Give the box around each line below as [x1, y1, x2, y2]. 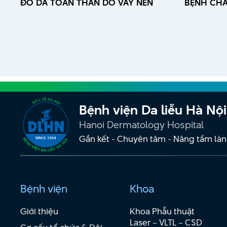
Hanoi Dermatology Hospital [79, 118, 204, 132]
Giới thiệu [20, 205, 58, 217]
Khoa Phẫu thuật [129, 205, 195, 217]
